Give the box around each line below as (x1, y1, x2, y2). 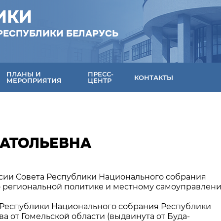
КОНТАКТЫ (134, 73, 174, 81)
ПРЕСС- (88, 70, 114, 78)
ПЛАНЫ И (6, 70, 41, 78)
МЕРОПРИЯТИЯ (6, 76, 62, 84)
